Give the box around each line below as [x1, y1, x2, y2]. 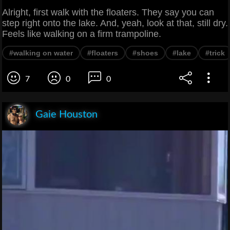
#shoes [132, 49, 158, 57]
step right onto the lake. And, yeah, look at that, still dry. [2, 18, 228, 29]
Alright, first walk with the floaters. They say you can [2, 7, 214, 18]
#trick [205, 49, 225, 57]
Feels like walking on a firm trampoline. [2, 29, 161, 40]
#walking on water [9, 49, 73, 57]
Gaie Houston [35, 109, 98, 120]
